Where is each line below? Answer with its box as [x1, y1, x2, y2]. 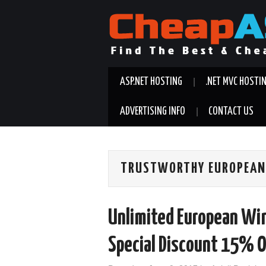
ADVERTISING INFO [120, 106, 185, 117]
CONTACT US [208, 106, 254, 117]
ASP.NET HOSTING [120, 77, 182, 87]
